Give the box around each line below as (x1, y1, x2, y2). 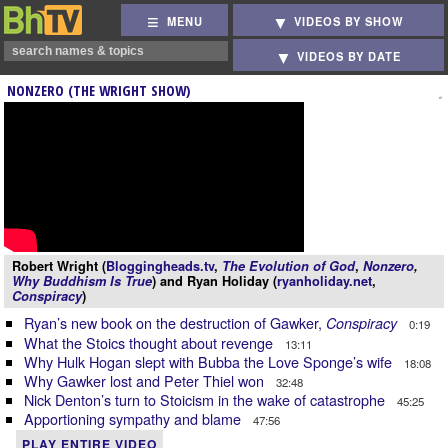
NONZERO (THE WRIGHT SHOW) (7, 81, 190, 100)
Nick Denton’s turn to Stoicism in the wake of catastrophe (24, 389, 389, 410)
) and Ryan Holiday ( (152, 272, 277, 290)
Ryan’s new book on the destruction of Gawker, (24, 312, 326, 333)
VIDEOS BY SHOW (294, 13, 405, 30)
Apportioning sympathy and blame (24, 408, 245, 429)
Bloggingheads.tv (106, 257, 214, 275)
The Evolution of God (222, 257, 355, 275)
